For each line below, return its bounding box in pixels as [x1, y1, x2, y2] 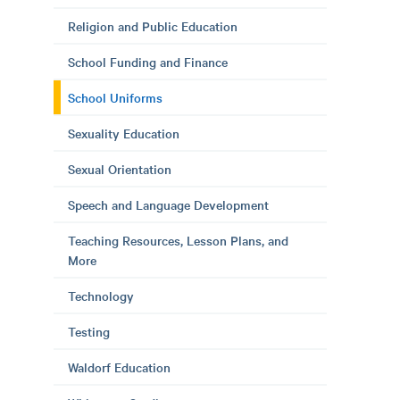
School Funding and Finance [68, 53, 228, 71]
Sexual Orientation [68, 160, 171, 178]
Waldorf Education [68, 358, 171, 376]
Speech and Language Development [68, 196, 269, 213]
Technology [68, 287, 134, 304]
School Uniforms [68, 88, 162, 106]
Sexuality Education [68, 124, 179, 142]
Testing [68, 322, 110, 340]
